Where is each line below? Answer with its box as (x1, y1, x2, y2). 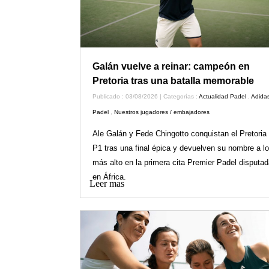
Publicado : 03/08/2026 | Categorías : (92, 92, 199, 100)
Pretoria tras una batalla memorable (92, 75, 254, 86)
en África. (92, 172, 126, 181)
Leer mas (89, 178, 124, 189)
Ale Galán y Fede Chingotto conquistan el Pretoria (92, 128, 267, 138)
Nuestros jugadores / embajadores (113, 108, 210, 115)
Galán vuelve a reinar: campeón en (92, 61, 250, 71)
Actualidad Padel (198, 92, 246, 100)
